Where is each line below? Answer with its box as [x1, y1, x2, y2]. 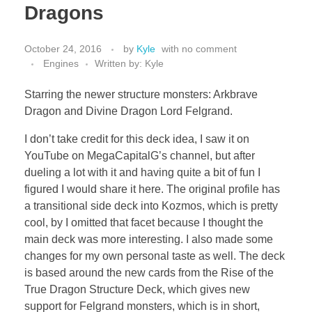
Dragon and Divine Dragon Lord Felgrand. [24, 105, 233, 118]
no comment [182, 43, 237, 55]
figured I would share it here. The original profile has [24, 183, 280, 196]
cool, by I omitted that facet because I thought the [24, 217, 263, 229]
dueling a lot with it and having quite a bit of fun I [24, 166, 260, 179]
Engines [43, 58, 79, 70]
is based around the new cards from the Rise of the [24, 267, 274, 279]
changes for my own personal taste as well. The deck [24, 250, 285, 263]
